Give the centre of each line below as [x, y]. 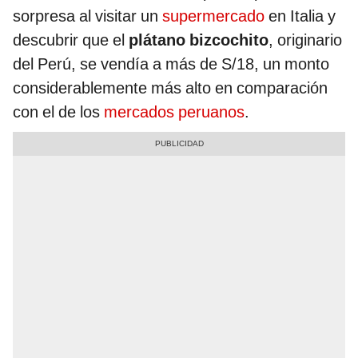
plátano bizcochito [199, 40]
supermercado [213, 16]
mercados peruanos [174, 112]
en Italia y [300, 16]
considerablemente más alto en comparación [170, 88]
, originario [305, 40]
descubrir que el [71, 40]
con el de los [58, 112]
